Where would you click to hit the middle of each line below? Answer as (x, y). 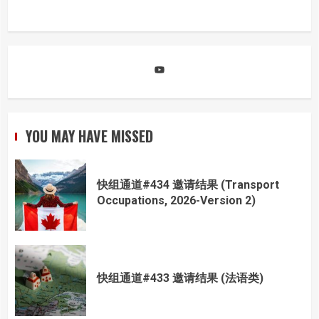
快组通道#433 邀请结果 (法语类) (180, 278)
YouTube (185, 62)
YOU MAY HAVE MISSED (89, 136)
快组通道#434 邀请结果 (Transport (188, 185)
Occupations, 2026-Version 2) (176, 201)
